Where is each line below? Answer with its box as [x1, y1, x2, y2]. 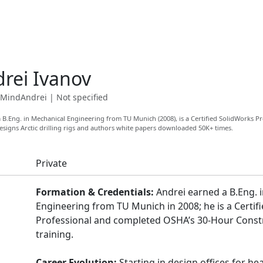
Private [36, 157, 67, 170]
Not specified [56, 92, 108, 103]
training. [36, 228, 73, 241]
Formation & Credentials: [36, 186, 154, 198]
